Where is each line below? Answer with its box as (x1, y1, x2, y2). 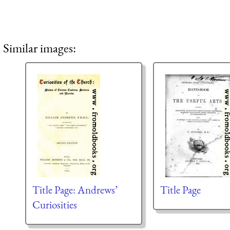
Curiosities (32, 198, 77, 212)
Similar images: (3, 40, 76, 56)
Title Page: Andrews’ (32, 183, 118, 197)
